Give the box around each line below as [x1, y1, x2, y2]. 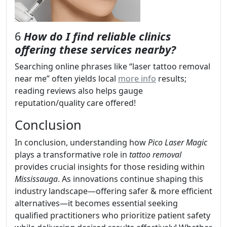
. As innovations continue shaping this [58, 173, 203, 185]
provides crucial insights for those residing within [15, 161, 205, 173]
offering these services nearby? [15, 42, 176, 57]
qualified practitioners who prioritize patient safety [15, 210, 210, 221]
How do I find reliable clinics [24, 29, 171, 44]
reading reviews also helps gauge [15, 85, 143, 97]
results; [156, 73, 186, 85]
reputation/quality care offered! [15, 97, 136, 109]
